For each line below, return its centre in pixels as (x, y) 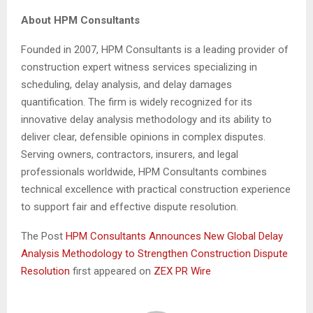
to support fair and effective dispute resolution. (130, 207)
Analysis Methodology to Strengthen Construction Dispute (154, 254)
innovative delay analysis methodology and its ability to (146, 120)
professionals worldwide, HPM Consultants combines (144, 172)
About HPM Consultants (80, 21)
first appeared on (113, 271)
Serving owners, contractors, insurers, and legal (130, 155)
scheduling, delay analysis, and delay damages (126, 85)
